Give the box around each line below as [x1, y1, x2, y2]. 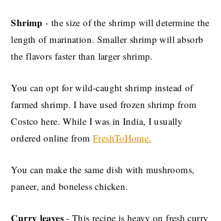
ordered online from [11, 132, 93, 145]
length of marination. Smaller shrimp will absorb [11, 33, 204, 46]
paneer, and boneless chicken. [11, 180, 128, 193]
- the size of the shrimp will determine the [42, 16, 210, 29]
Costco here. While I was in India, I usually [11, 115, 183, 128]
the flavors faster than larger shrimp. [11, 50, 153, 63]
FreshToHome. [93, 132, 151, 145]
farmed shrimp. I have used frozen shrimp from [11, 98, 197, 111]
